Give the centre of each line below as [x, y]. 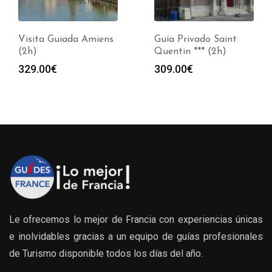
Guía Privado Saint [195, 40]
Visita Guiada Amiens [66, 40]
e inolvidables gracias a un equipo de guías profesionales [136, 237]
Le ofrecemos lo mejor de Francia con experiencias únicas [136, 220]
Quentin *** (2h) [190, 52]
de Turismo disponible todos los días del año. [106, 254]
